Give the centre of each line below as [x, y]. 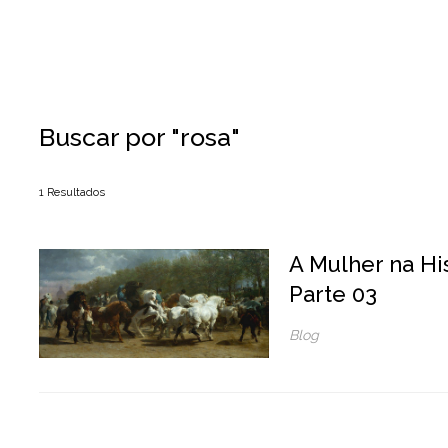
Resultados [76, 192]
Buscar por [102, 137]
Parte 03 [333, 294]
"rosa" [202, 137]
